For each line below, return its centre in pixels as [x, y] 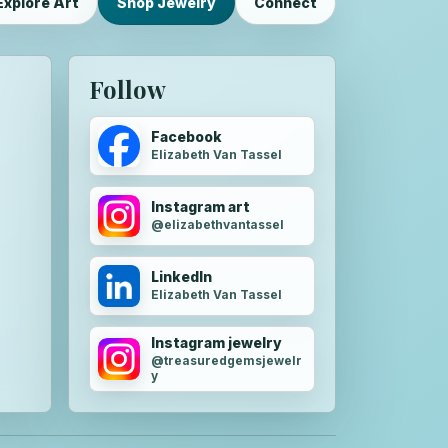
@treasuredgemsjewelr [226, 360]
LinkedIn [181, 277]
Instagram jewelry [216, 342]
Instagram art [200, 207]
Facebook [186, 137]
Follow [127, 88]
